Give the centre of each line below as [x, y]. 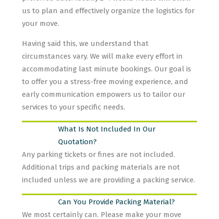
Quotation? [77, 142]
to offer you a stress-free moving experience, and [105, 82]
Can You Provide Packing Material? [117, 202]
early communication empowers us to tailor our [104, 94]
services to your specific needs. [74, 107]
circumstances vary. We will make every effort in [102, 56]
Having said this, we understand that [85, 44]
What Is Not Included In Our [107, 129]
